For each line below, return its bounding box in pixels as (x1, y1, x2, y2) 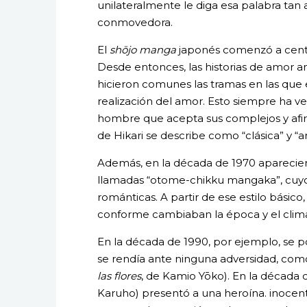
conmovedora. (97, 15, 173, 29)
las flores (97, 269, 141, 282)
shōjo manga (109, 42, 176, 56)
